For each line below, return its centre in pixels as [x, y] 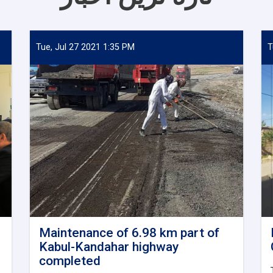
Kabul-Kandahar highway [109, 246]
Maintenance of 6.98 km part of [129, 232]
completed [70, 261]
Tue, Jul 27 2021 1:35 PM [85, 47]
